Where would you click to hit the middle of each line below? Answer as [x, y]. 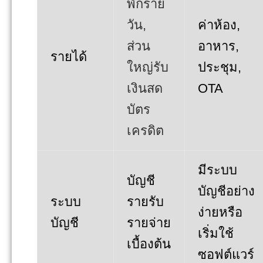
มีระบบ [218, 170]
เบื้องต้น [149, 244]
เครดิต [145, 130]
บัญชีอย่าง [226, 191]
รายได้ [69, 56]
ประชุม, [220, 67]
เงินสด [145, 88]
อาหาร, [218, 46]
